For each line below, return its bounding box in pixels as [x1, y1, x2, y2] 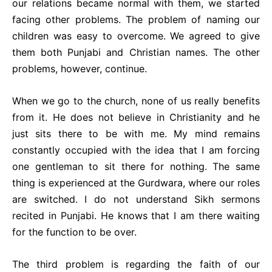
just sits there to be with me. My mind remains [12, 127, 260, 140]
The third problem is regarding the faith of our [12, 258, 260, 270]
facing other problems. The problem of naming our [12, 13, 260, 25]
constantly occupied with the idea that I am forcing [12, 144, 260, 156]
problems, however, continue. [12, 63, 147, 75]
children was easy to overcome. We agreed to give [12, 30, 260, 42]
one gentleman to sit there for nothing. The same [12, 160, 260, 172]
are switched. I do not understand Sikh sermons [12, 193, 260, 205]
